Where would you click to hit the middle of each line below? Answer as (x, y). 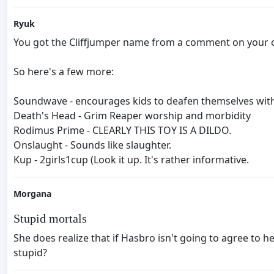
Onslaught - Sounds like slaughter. (92, 145)
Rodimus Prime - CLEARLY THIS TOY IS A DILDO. (122, 131)
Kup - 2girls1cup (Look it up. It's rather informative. (131, 160)
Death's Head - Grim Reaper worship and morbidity (132, 116)
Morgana (32, 194)
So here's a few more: (64, 72)
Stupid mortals (50, 218)
